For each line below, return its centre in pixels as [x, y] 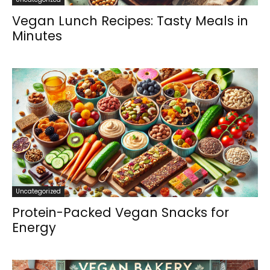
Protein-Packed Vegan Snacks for [121, 212]
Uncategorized [38, 191]
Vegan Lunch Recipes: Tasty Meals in [130, 20]
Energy [34, 227]
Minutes [37, 36]
